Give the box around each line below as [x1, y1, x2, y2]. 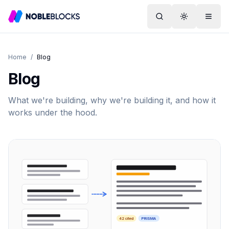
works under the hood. [8, 107, 97, 118]
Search [158, 16, 184, 25]
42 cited [119, 216, 134, 221]
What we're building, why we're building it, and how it [8, 95, 216, 105]
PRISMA [142, 216, 156, 221]
